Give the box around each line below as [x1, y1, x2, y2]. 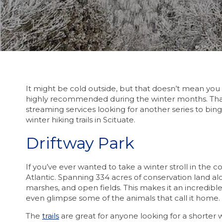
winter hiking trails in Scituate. [26, 114, 135, 124]
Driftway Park [26, 133, 134, 153]
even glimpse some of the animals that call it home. [26, 193, 220, 203]
